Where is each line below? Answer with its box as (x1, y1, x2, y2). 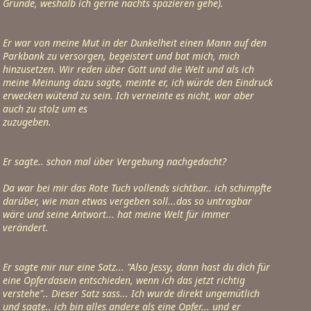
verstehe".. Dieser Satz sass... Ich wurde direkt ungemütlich (3, 287, 260, 300)
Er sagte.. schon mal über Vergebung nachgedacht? (3, 155, 226, 168)
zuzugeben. (3, 115, 51, 128)
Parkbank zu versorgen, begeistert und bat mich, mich (3, 49, 239, 62)
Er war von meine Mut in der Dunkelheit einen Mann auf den (3, 36, 267, 49)
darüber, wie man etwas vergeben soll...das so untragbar (3, 194, 252, 208)
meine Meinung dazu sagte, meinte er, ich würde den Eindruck (3, 76, 273, 89)
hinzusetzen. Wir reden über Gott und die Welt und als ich (3, 62, 254, 76)
